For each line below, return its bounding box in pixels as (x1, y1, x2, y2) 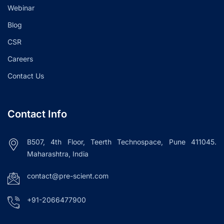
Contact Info (7, 107, 67, 120)
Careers (7, 54, 33, 63)
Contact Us (7, 71, 44, 80)
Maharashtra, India (27, 149, 88, 158)
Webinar (7, 3, 34, 12)
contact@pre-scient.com (27, 171, 108, 180)
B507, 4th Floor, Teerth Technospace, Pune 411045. (27, 137, 216, 146)
